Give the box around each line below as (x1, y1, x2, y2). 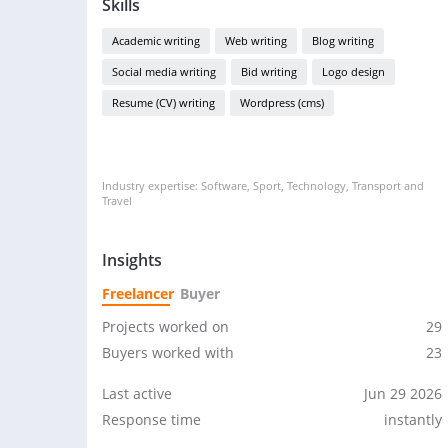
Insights (102, 249, 162, 271)
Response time (102, 410, 201, 429)
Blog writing (312, 33, 374, 48)
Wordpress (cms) (240, 95, 324, 110)
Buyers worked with (102, 343, 234, 362)
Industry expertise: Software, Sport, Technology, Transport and (102, 178, 424, 193)
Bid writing (241, 64, 297, 79)
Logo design (322, 64, 385, 79)
